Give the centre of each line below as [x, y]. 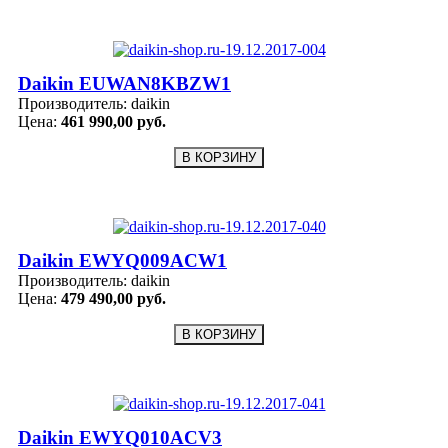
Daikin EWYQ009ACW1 [122, 261]
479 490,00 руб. [113, 299]
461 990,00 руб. [113, 122]
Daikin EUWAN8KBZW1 [124, 84]
